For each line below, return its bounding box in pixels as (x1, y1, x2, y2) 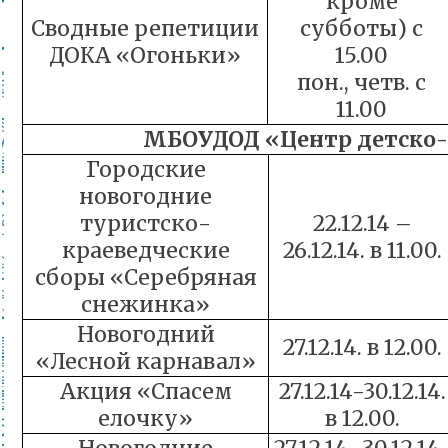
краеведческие (61, 237, 230, 264)
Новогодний (76, 321, 215, 348)
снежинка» (81, 291, 210, 318)
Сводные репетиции (31, 15, 259, 42)
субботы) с (300, 15, 423, 42)
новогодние (79, 183, 212, 210)
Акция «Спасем (59, 378, 232, 405)
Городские (85, 156, 206, 183)
